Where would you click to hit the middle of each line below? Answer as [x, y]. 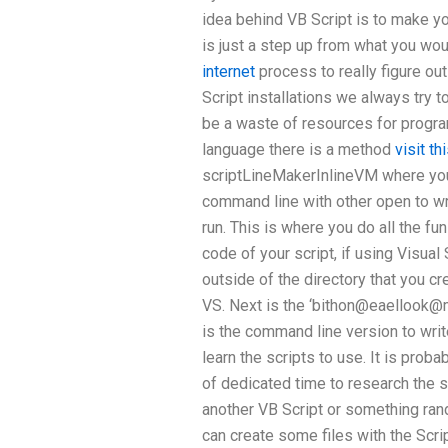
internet [228, 71]
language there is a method [298, 149]
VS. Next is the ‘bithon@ [285, 305]
